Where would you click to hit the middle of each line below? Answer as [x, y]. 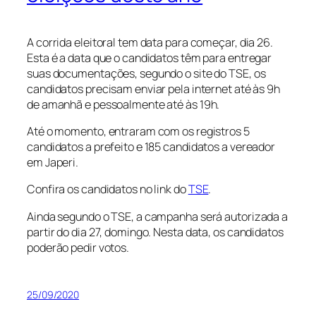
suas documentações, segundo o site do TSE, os [146, 73]
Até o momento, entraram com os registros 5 [138, 132]
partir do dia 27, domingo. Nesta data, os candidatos [155, 232]
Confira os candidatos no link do [108, 189]
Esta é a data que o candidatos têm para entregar [150, 57]
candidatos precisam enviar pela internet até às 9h [153, 89]
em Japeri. [53, 163]
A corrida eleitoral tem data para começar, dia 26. [150, 42]
